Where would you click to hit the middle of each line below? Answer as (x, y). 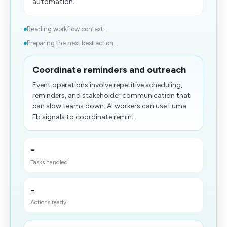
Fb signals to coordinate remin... (84, 117)
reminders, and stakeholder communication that (111, 96)
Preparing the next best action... (72, 43)
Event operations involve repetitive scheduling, (107, 85)
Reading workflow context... (67, 29)
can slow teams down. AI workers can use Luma (109, 106)
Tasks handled (49, 162)
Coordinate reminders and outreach (109, 70)
